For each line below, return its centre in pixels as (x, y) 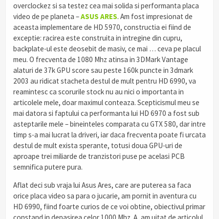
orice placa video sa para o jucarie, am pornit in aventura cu (105, 196)
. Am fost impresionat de (155, 16)
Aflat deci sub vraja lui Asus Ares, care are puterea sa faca (102, 185)
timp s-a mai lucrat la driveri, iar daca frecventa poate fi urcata (109, 134)
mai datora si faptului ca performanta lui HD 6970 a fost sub (106, 113)
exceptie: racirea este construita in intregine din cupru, (98, 38)
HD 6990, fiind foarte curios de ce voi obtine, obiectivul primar (109, 206)
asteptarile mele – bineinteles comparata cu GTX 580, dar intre (109, 124)
